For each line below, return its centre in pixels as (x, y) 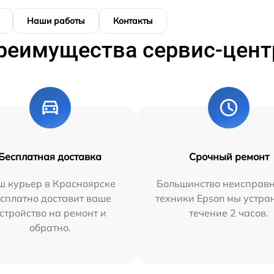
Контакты (133, 21)
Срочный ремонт (229, 157)
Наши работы (56, 21)
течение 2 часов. (229, 213)
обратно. (50, 228)
